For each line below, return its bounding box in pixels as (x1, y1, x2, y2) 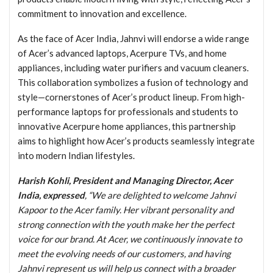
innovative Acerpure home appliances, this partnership (18, 120, 236, 132)
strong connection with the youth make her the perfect (18, 218, 235, 230)
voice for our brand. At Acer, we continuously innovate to (18, 233, 242, 244)
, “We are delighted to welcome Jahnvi (85, 189, 236, 200)
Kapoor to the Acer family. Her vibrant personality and (18, 204, 233, 215)
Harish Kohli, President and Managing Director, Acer (18, 174, 233, 186)
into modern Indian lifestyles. (18, 149, 135, 161)
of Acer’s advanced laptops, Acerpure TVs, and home (18, 47, 227, 58)
